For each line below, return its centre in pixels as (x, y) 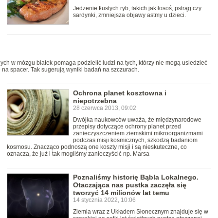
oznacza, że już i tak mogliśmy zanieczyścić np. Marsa (78, 154)
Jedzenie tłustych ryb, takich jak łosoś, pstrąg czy (137, 9)
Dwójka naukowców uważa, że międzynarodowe (137, 119)
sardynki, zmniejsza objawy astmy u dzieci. (129, 15)
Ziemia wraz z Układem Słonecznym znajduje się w (141, 211)
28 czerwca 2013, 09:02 (105, 108)
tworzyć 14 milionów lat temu (121, 192)
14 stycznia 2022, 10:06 (104, 200)
